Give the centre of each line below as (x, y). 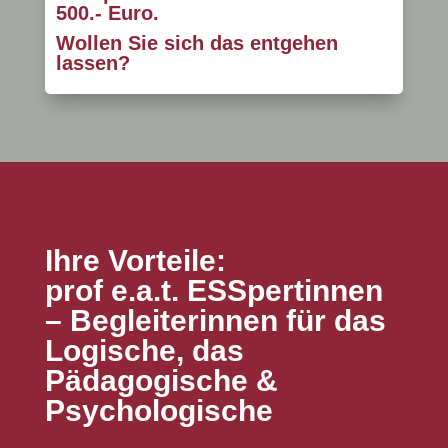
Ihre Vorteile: (135, 260)
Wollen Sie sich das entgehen (196, 42)
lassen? (95, 62)
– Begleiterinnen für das (215, 320)
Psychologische (158, 410)
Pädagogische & (161, 380)
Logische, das (144, 350)
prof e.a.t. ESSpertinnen (213, 290)
